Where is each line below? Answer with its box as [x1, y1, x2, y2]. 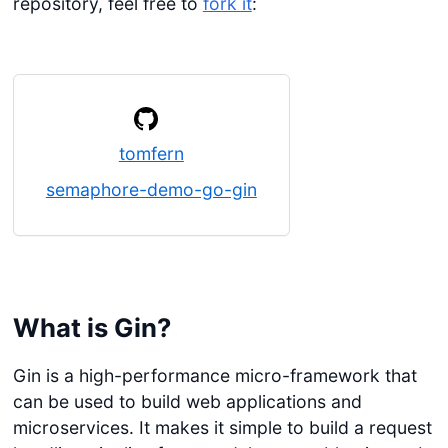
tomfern [118, 142, 184, 164]
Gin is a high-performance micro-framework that [12, 365, 417, 387]
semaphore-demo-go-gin [45, 178, 257, 200]
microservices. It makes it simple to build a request [12, 417, 432, 439]
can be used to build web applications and [12, 391, 362, 413]
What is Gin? [12, 311, 171, 343]
